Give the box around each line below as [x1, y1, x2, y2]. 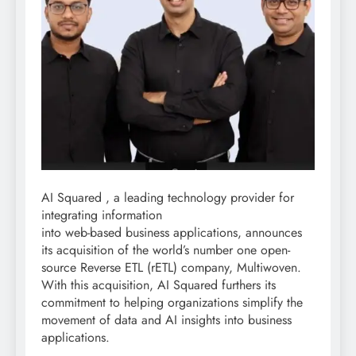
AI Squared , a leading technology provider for [41, 188, 294, 207]
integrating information [41, 206, 162, 225]
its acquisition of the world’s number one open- [41, 241, 290, 260]
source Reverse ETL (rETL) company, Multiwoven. [41, 258, 301, 277]
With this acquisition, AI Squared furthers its [41, 276, 276, 295]
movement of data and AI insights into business [41, 311, 292, 330]
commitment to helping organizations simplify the [41, 293, 303, 312]
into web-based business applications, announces [41, 223, 302, 242]
